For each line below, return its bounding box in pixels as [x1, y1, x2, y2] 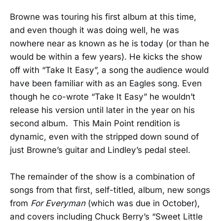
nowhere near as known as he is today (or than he [10, 38, 209, 48]
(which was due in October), [85, 198, 200, 208]
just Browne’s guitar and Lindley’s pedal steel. [10, 145, 190, 155]
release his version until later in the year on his [10, 105, 195, 115]
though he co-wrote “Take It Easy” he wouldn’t [10, 91, 195, 102]
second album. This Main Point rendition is [10, 118, 180, 128]
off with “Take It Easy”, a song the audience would [10, 65, 209, 75]
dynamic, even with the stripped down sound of [10, 131, 199, 142]
